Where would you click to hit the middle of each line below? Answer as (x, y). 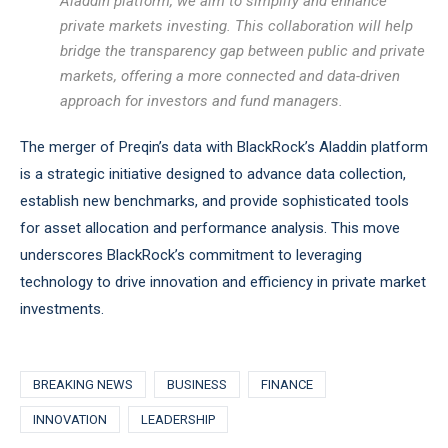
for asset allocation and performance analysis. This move (210, 228)
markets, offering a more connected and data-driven (230, 76)
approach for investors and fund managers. (201, 101)
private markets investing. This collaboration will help (236, 26)
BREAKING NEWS (83, 384)
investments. (62, 309)
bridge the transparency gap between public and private (242, 51)
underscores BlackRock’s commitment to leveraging (191, 255)
